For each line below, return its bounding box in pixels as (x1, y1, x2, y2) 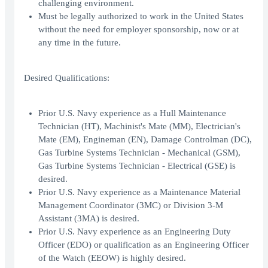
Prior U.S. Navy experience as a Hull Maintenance (38, 108, 226, 118)
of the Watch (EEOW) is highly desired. (38, 253, 186, 263)
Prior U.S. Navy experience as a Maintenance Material (38, 187, 240, 197)
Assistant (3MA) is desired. (38, 214, 139, 224)
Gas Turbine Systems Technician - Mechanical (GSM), (38, 148, 240, 158)
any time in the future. (38, 38, 121, 48)
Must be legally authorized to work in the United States (38, 11, 243, 22)
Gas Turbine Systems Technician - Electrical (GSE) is (38, 161, 236, 171)
